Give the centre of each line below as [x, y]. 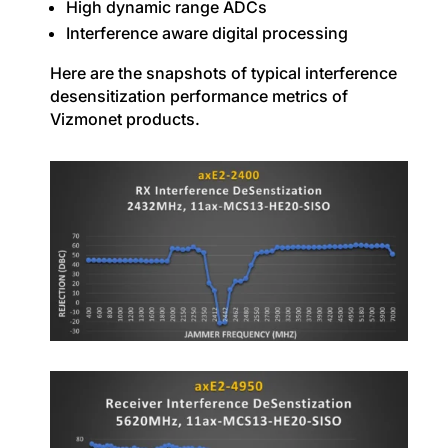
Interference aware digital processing [206, 33]
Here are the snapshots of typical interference [223, 73]
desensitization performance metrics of [198, 96]
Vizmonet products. [124, 119]
